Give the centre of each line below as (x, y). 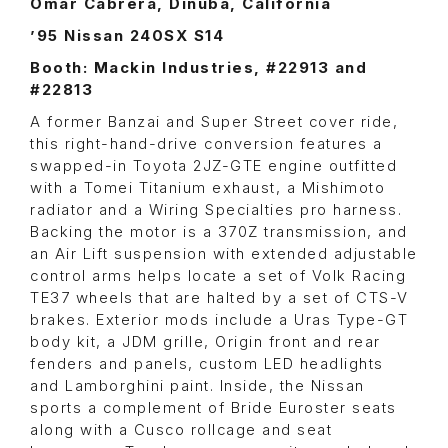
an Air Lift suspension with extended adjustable (224, 254)
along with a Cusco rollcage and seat (181, 430)
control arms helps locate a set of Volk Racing (218, 276)
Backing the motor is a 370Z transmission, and (219, 232)
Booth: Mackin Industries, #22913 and (198, 68)
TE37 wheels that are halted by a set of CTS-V (219, 298)
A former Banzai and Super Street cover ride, (214, 122)
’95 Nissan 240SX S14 (127, 36)
